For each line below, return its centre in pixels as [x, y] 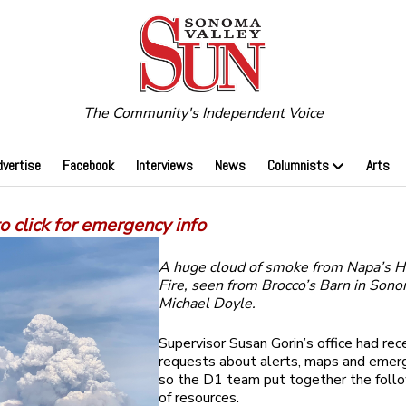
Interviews [164, 166]
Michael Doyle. [208, 304]
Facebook [88, 166]
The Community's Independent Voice [203, 114]
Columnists [298, 166]
